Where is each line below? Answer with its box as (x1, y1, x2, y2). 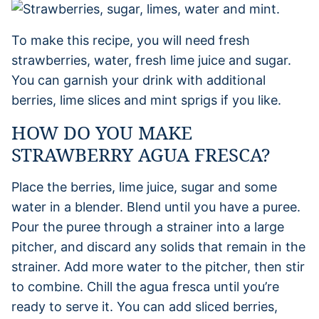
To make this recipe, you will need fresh (11, 32, 250, 48)
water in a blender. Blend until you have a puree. (11, 199, 300, 214)
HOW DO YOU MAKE (11, 119, 192, 145)
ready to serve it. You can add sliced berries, (11, 298, 278, 314)
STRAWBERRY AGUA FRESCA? (11, 141, 270, 167)
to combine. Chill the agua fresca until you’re (11, 278, 279, 294)
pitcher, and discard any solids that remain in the (11, 239, 305, 254)
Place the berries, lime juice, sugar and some (11, 179, 277, 194)
